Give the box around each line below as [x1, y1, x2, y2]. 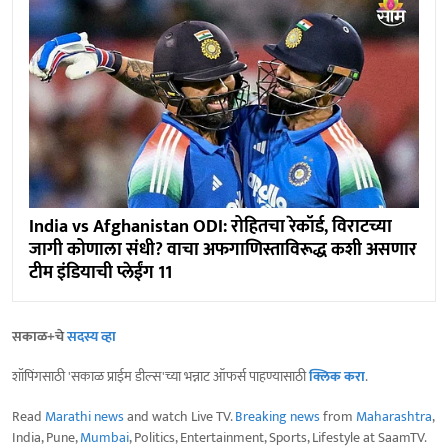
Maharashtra [356, 404, 432, 428]
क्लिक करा [309, 364, 365, 388]
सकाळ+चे [12, 324, 67, 348]
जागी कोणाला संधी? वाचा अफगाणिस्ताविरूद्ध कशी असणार [29, 234, 417, 265]
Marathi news [45, 404, 124, 428]
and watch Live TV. [124, 404, 235, 428]
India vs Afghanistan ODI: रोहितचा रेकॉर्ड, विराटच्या [29, 211, 392, 242]
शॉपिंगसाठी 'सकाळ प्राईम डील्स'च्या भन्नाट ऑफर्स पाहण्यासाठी [12, 364, 309, 388]
